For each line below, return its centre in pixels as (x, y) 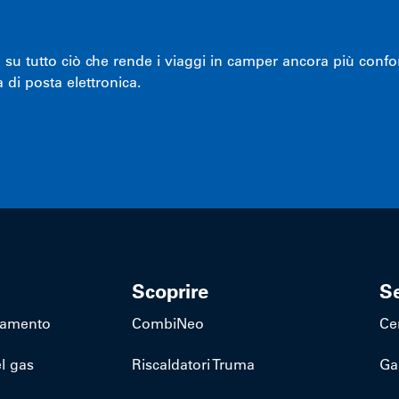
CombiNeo (168, 323)
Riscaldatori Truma (194, 364)
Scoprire (171, 291)
